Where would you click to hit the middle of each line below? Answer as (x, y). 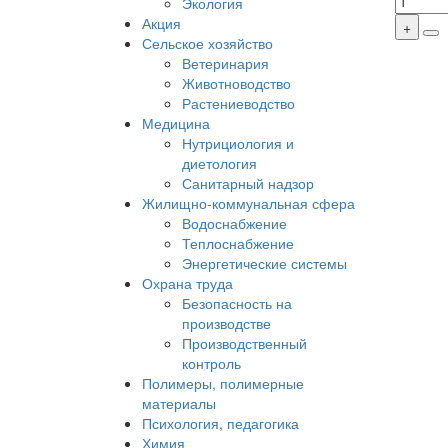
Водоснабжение (234, 223)
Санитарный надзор (248, 183)
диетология (219, 163)
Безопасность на (237, 303)
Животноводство (236, 83)
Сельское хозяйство (207, 43)
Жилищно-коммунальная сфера (248, 203)
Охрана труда (187, 283)
